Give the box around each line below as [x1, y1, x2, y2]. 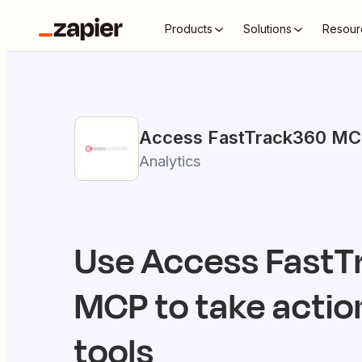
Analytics [139, 153, 200, 170]
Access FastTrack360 [139, 127, 326, 148]
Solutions [243, 22, 292, 36]
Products [165, 22, 213, 36]
